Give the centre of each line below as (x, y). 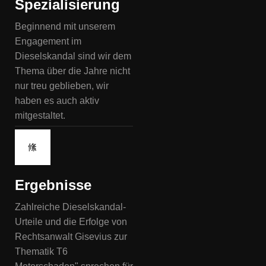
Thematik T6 (41, 252)
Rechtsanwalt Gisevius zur (71, 237)
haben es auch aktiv (57, 101)
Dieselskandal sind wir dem (73, 56)
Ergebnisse (53, 185)
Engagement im (48, 42)
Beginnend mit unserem (65, 27)
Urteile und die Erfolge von (71, 222)
